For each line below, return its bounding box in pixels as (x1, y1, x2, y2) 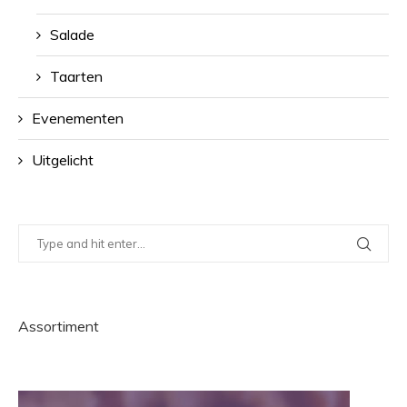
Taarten (50, 67, 103, 85)
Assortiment (18, 317, 99, 335)
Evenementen (32, 109, 124, 127)
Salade (50, 25, 94, 44)
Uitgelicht (32, 151, 94, 169)
